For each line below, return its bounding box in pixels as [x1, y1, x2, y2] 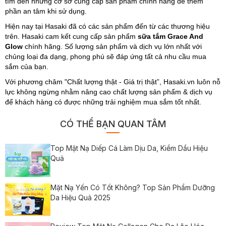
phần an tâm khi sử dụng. [5, 7, 87, 15]
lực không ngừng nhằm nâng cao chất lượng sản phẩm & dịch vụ [5, 88, 212, 96]
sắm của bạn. [5, 63, 48, 71]
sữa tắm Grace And [138, 32, 203, 40]
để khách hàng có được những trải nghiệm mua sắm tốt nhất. [5, 98, 201, 106]
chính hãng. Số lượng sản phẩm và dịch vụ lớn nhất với [25, 42, 202, 50]
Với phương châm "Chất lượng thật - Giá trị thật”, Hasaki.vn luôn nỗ [5, 78, 220, 86]
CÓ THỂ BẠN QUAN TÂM [60, 119, 166, 129]
